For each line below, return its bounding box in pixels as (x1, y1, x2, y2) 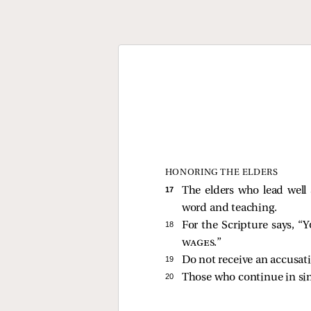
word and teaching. (181, 202, 277, 214)
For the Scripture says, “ (181, 219, 303, 231)
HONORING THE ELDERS (165, 168, 278, 177)
